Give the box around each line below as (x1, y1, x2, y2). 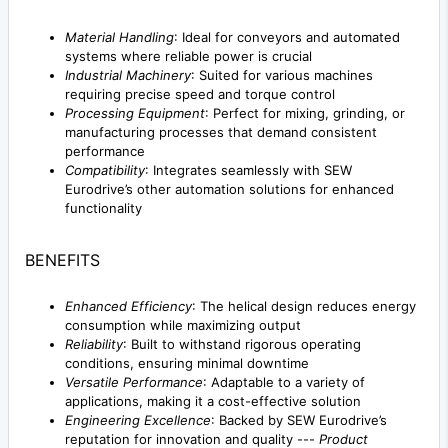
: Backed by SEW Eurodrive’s (211, 411, 387, 428)
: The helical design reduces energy (192, 297, 416, 314)
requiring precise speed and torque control (65, 85, 335, 102)
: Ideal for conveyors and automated (174, 28, 400, 45)
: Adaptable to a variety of (203, 373, 365, 390)
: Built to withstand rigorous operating (123, 335, 361, 352)
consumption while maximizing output (65, 316, 301, 333)
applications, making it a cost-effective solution (65, 392, 361, 409)
